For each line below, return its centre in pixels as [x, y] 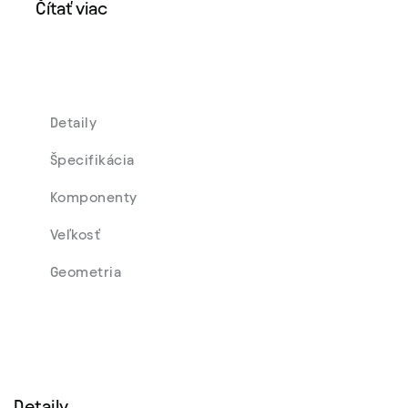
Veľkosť [76, 235]
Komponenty [95, 197]
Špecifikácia [92, 160]
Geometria [86, 272]
